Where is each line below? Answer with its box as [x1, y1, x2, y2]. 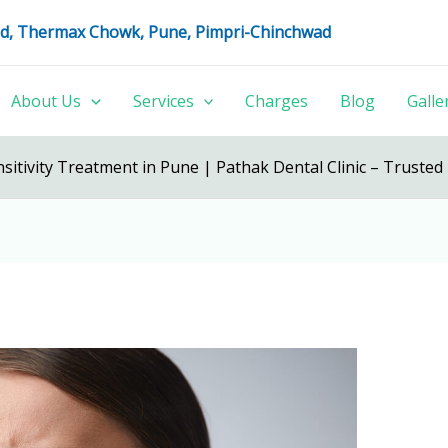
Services [132, 90, 194, 112]
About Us [11, 90, 82, 112]
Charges [245, 90, 309, 112]
